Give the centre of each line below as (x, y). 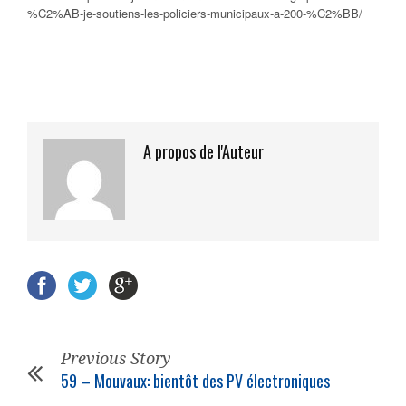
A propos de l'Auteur (203, 152)
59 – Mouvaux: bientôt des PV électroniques (195, 381)
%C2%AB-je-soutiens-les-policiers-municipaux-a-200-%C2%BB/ (195, 14)
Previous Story (116, 359)
